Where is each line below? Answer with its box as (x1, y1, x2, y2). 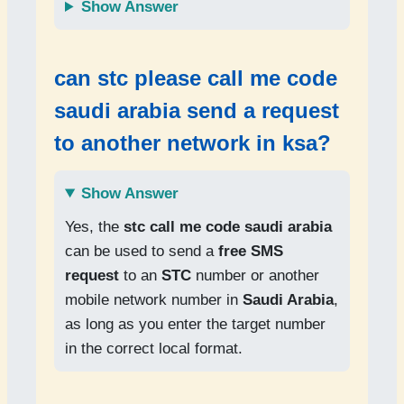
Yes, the (65, 218, 124, 235)
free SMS (218, 243, 283, 260)
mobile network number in (65, 291, 243, 308)
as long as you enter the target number (65, 316, 326, 333)
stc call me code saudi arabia (124, 218, 332, 235)
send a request (180, 98, 339, 123)
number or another (191, 267, 319, 284)
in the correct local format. (65, 340, 243, 357)
